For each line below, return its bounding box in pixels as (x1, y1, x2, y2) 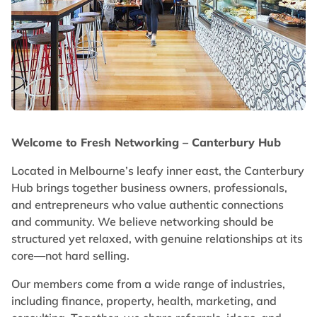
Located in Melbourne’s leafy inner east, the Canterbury (11, 163, 304, 178)
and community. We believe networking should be (11, 214, 274, 229)
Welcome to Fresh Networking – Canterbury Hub (11, 135, 281, 149)
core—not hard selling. (11, 248, 129, 263)
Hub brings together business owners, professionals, (11, 180, 287, 195)
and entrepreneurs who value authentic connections (11, 197, 284, 212)
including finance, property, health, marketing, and (11, 294, 277, 308)
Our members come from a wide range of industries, (11, 277, 285, 291)
